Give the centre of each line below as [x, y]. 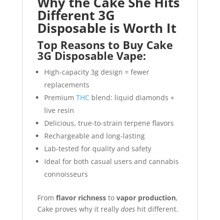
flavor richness [81, 197]
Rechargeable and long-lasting [94, 136]
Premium [60, 97]
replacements [67, 84]
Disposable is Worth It [107, 28]
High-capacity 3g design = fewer [96, 72]
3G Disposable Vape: [91, 55]
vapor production [146, 197]
